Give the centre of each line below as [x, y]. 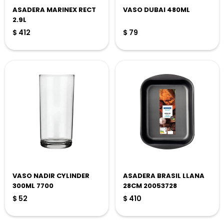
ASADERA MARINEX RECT [54, 10]
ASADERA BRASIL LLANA [164, 176]
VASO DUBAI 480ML [156, 10]
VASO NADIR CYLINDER [51, 176]
